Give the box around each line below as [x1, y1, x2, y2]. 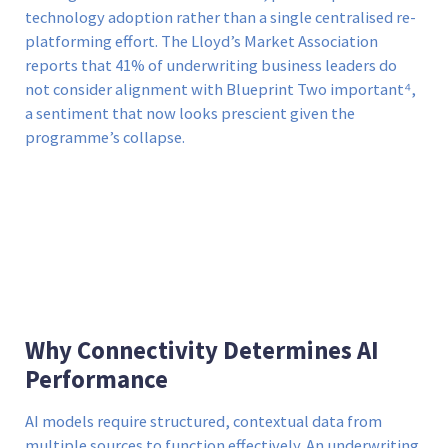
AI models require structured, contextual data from [25, 411, 382, 433]
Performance [25, 364, 168, 396]
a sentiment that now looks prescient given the [25, 103, 355, 125]
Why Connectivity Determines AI [25, 335, 379, 367]
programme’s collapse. [25, 127, 185, 149]
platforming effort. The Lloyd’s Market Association [25, 31, 378, 53]
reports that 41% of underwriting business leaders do [25, 55, 397, 77]
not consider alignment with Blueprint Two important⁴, [25, 79, 416, 101]
